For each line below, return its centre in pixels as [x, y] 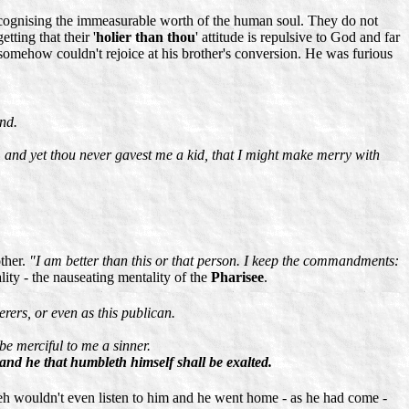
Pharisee [237, 278]
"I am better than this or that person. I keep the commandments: [214, 261]
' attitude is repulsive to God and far [298, 37]
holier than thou [146, 37]
